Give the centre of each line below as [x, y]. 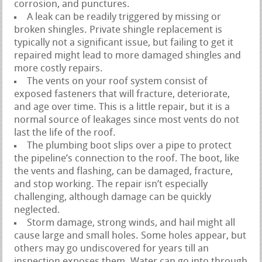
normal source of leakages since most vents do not [127, 120]
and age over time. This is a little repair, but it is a [122, 107]
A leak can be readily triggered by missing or [124, 17]
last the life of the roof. [65, 133]
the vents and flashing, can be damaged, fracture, [124, 171]
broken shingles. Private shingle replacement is [118, 30]
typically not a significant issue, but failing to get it [124, 43]
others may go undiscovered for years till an [112, 249]
